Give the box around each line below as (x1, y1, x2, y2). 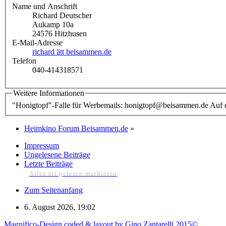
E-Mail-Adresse (12, 38, 63, 47)
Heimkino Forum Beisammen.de (24, 124, 128, 133)
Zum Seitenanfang (24, 186, 83, 194)
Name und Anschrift (12, 2, 77, 11)
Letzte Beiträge (24, 159, 73, 168)
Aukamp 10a (32, 20, 74, 29)
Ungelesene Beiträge (24, 150, 90, 159)
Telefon (12, 56, 36, 66)
